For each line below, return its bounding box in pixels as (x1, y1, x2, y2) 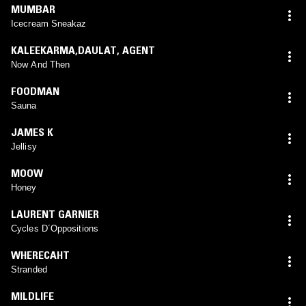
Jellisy (11, 141, 37, 152)
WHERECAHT (11, 247, 70, 262)
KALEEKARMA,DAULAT (11, 42, 117, 57)
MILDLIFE (11, 288, 54, 303)
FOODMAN (11, 83, 59, 98)
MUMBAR (11, 1, 55, 16)
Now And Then (11, 59, 70, 70)
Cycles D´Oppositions (11, 223, 98, 234)
